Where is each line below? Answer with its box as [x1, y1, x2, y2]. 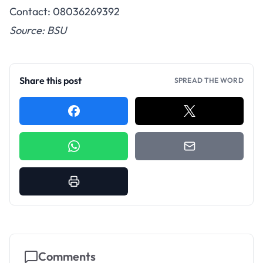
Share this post [19, 75, 82, 86]
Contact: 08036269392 [9, 5, 120, 18]
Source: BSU [9, 23, 66, 37]
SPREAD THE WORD [174, 76, 244, 85]
